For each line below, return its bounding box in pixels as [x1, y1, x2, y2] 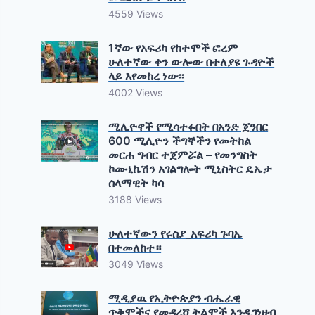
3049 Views [108, 258, 164, 270]
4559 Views [108, 8, 164, 20]
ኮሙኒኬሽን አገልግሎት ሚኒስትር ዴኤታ [108, 162, 273, 176]
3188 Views [108, 193, 162, 205]
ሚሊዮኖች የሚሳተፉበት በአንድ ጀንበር [108, 120, 269, 134]
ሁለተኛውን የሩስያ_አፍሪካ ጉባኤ [108, 226, 243, 240]
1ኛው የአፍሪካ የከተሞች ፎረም [108, 41, 238, 55]
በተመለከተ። [108, 240, 162, 255]
